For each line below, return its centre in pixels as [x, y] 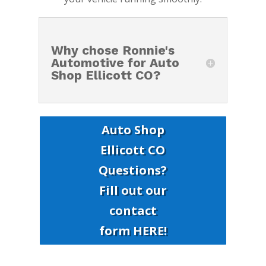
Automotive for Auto [115, 63]
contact [133, 211]
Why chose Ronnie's [113, 50]
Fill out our [133, 191]
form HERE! [133, 231]
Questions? [133, 170]
